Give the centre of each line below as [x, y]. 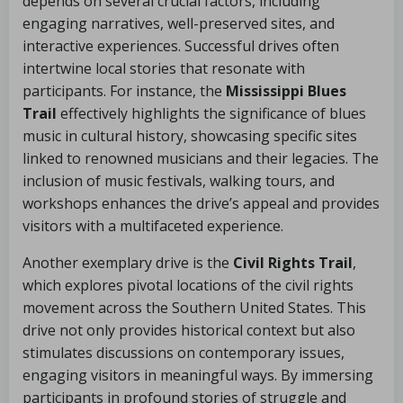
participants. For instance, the [124, 91]
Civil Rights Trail [293, 263]
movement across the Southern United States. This [194, 308]
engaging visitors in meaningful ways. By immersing [198, 375]
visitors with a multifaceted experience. [153, 226]
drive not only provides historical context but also [189, 330]
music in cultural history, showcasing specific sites [190, 136]
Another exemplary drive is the [128, 263]
